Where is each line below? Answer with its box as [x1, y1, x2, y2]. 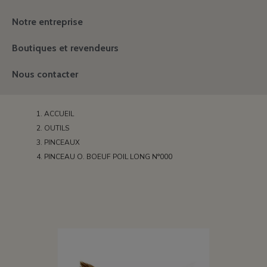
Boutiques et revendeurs [12, 42, 119, 54]
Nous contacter [12, 69, 78, 80]
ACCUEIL [44, 109, 74, 119]
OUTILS [44, 123, 70, 133]
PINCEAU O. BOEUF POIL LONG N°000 [44, 152, 173, 162]
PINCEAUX [44, 138, 80, 147]
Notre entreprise [12, 16, 83, 27]
